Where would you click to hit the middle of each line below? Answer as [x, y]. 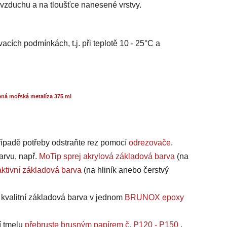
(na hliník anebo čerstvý [125, 170]
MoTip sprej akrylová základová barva [107, 157]
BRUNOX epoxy [154, 198]
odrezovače [150, 143]
